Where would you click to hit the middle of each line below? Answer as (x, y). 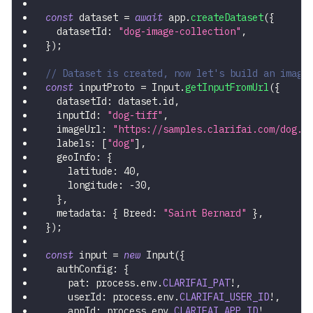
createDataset (227, 18)
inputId (71, 116)
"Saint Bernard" (205, 213)
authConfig (79, 269)
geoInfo (71, 158)
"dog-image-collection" (180, 32)
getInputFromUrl (227, 88)
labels (68, 144)
